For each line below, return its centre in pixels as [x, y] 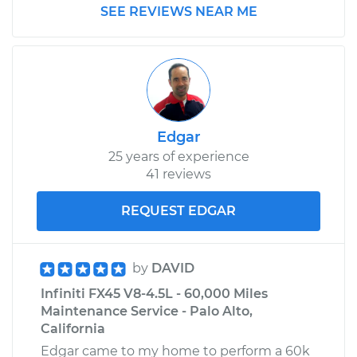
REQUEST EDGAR [178, 210]
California [73, 328]
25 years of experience [178, 156]
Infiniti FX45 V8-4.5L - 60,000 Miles [154, 293]
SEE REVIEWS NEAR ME [178, 11]
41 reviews [178, 174]
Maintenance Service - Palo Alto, [147, 311]
